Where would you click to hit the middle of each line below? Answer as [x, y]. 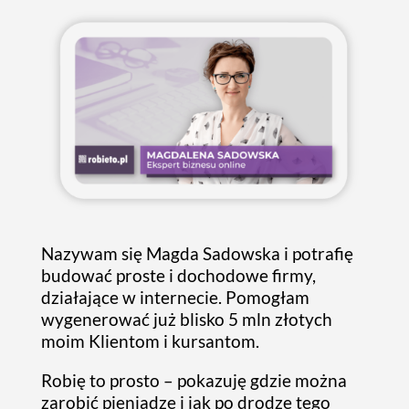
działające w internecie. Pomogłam [175, 298]
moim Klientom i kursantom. [150, 341]
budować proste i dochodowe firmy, [178, 276]
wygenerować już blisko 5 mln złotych [186, 320]
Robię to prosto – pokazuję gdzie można [194, 381]
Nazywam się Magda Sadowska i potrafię [197, 254]
